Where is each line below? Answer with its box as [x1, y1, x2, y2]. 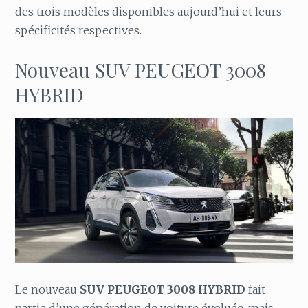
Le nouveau [15, 283, 80, 297]
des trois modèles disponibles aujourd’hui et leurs [15, 5, 283, 19]
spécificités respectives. [15, 23, 142, 38]
